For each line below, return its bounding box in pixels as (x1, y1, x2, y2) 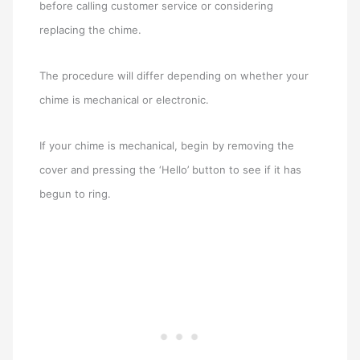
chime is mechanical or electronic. (39, 93, 210, 107)
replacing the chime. (39, 23, 142, 37)
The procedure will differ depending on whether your (39, 69, 309, 83)
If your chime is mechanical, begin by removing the (39, 138, 295, 152)
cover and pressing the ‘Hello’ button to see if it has (39, 162, 302, 176)
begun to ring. (39, 186, 112, 200)
